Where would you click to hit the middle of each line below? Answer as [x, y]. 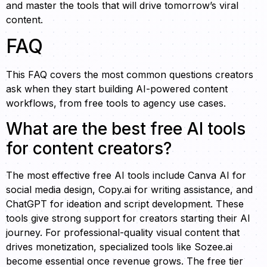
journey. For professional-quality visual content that [123, 232]
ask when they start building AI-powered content [117, 89]
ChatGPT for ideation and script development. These [125, 204]
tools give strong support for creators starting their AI [128, 218]
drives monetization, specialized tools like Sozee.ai [119, 246]
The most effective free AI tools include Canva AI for [126, 175]
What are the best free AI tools [126, 128]
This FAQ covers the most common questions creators [130, 75]
